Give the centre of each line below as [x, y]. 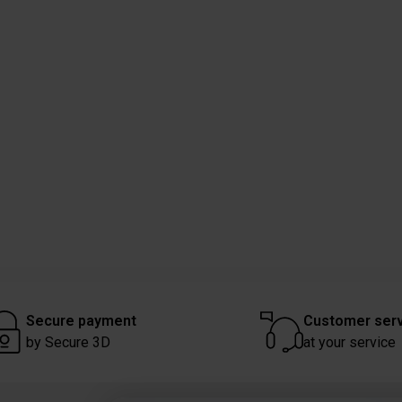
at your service [350, 342]
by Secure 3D [68, 342]
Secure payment [81, 320]
